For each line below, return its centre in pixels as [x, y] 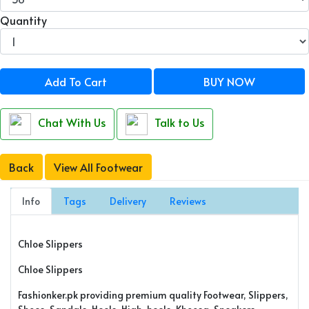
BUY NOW [229, 81]
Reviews [188, 201]
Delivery [128, 201]
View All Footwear [98, 167]
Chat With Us [72, 122]
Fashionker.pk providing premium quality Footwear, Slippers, [153, 295]
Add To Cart [76, 81]
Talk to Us [179, 122]
